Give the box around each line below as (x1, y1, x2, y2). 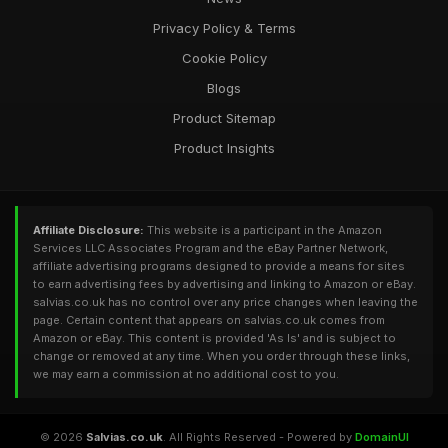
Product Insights (173, 140, 275, 156)
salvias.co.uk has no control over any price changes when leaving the (33, 295, 418, 309)
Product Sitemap (172, 110, 276, 126)
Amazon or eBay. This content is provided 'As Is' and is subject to (33, 331, 396, 345)
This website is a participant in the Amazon (144, 223, 382, 237)
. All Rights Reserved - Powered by (162, 430, 355, 444)
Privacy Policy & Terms (152, 20, 296, 36)
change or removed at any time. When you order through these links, (33, 349, 410, 363)
